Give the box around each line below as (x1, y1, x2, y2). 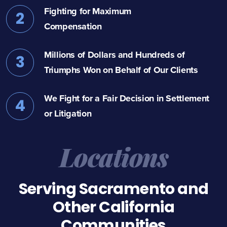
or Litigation (44, 107, 92, 121)
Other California (52, 197, 175, 218)
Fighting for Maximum (44, 5, 131, 18)
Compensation (44, 20, 102, 33)
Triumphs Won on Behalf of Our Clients (44, 63, 198, 77)
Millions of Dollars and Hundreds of (44, 48, 185, 62)
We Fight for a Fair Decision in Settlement (44, 92, 209, 105)
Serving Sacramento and (18, 178, 209, 200)
